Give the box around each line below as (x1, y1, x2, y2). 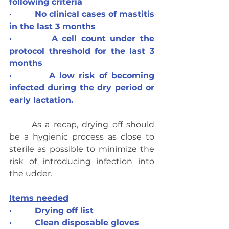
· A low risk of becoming (9, 71, 154, 80)
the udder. (9, 169, 52, 178)
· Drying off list (9, 205, 94, 215)
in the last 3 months (9, 21, 96, 31)
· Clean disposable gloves (9, 218, 139, 227)
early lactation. (9, 95, 73, 105)
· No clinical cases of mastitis (9, 9, 154, 19)
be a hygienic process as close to (9, 132, 154, 142)
